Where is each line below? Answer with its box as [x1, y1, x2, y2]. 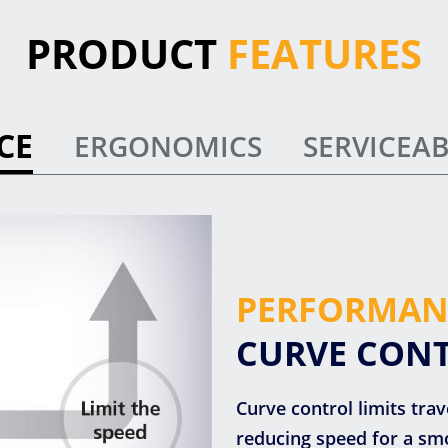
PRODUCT [26, 25, 227, 81]
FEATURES [227, 25, 422, 81]
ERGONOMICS [74, 126, 262, 165]
